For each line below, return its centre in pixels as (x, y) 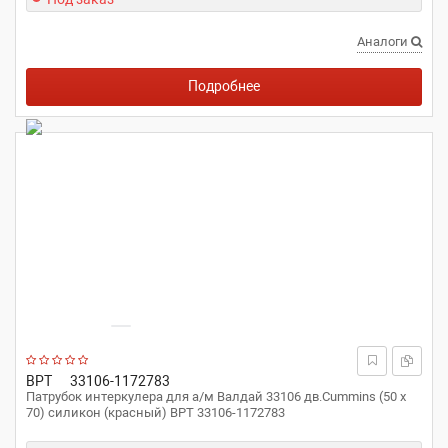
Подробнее (224, 86)
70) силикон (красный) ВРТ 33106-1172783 (155, 412)
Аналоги (384, 41)
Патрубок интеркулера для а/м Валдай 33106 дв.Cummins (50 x (216, 396)
